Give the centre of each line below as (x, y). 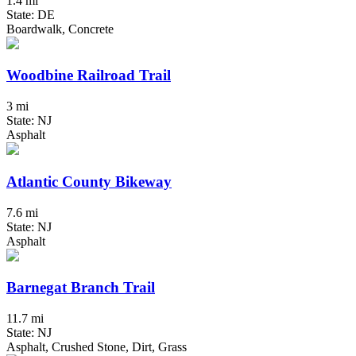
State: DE (31, 14)
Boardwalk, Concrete (60, 29)
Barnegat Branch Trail (81, 288)
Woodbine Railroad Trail (89, 75)
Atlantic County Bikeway (89, 181)
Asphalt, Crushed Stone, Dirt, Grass (97, 347)
